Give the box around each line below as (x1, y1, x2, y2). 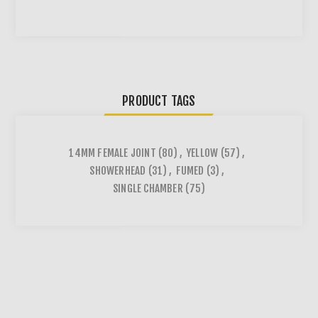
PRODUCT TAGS (122, 93, 196, 109)
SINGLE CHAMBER (113, 182, 183, 196)
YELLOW (186, 146, 219, 160)
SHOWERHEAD (89, 164, 146, 178)
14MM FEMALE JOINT (69, 146, 156, 160)
